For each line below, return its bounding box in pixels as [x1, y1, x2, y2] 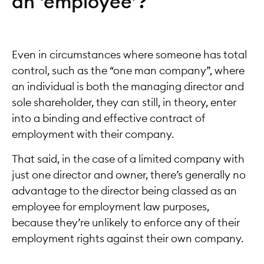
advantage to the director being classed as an [12, 185, 237, 196]
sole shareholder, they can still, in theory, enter [12, 97, 236, 108]
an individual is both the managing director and [12, 81, 244, 93]
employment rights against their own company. [12, 233, 243, 244]
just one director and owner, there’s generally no [12, 169, 246, 180]
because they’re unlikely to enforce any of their [12, 217, 240, 228]
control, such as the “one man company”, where [12, 65, 245, 77]
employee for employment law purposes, [12, 201, 209, 212]
